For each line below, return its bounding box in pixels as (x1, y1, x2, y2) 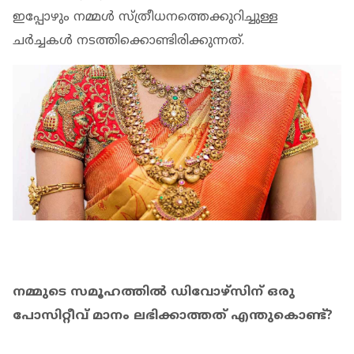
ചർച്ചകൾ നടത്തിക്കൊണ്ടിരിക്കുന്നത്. (13, 32, 244, 49)
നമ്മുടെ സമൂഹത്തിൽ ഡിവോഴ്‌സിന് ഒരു (13, 284, 295, 301)
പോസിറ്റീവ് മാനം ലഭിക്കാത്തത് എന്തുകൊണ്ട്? (13, 308, 333, 325)
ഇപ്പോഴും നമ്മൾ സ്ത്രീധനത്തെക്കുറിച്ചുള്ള (13, 9, 278, 25)
